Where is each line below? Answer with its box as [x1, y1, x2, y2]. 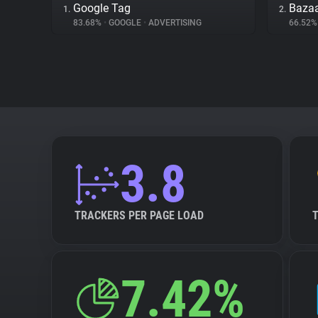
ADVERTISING [146, 18, 202, 28]
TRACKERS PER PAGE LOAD [75, 209, 204, 222]
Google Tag [73, 1, 131, 15]
